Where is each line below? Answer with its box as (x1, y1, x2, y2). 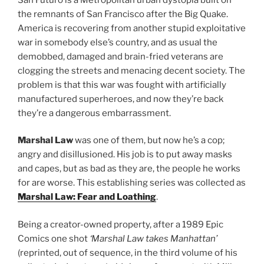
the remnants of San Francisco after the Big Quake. (18, 8, 228, 19)
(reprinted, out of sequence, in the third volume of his (18, 247, 237, 258)
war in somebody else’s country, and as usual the (18, 37, 217, 48)
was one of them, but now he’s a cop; (73, 135, 225, 146)
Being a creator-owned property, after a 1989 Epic (18, 219, 223, 230)
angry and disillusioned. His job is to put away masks (18, 149, 232, 160)
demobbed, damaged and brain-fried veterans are (18, 51, 223, 62)
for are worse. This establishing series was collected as (18, 177, 246, 189)
